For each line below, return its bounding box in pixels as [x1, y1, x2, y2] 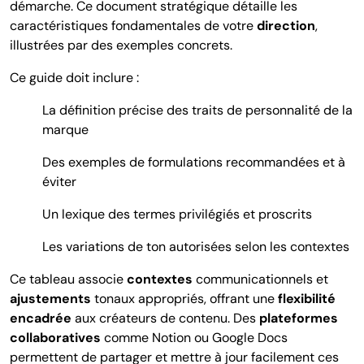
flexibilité [278, 290, 336, 308]
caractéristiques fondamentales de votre [10, 17, 257, 35]
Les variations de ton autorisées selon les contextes [42, 238, 349, 256]
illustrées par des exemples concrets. [10, 37, 232, 54]
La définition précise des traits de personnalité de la [42, 102, 353, 119]
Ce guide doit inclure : [10, 69, 139, 87]
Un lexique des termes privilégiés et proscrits [42, 206, 312, 223]
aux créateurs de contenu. [71, 310, 233, 327]
